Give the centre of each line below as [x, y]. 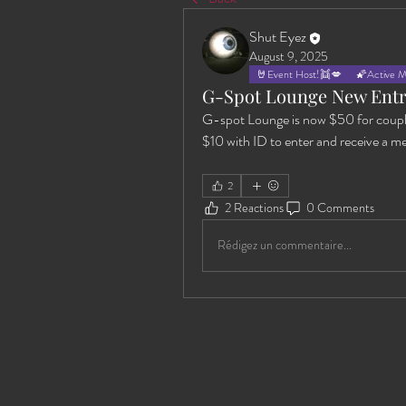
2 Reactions [254, 208]
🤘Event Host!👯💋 [299, 74]
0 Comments [340, 208]
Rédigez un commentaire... [285, 245]
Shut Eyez [278, 37]
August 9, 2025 [289, 56]
